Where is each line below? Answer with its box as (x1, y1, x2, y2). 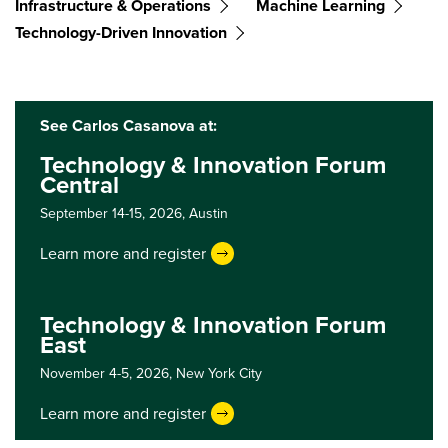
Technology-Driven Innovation (15, 21, 227, 44)
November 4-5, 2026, (40, 363, 176, 384)
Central (40, 167, 119, 203)
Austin (189, 203, 228, 224)
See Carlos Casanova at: (40, 114, 217, 137)
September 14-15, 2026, (40, 203, 189, 224)
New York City (176, 363, 262, 384)
